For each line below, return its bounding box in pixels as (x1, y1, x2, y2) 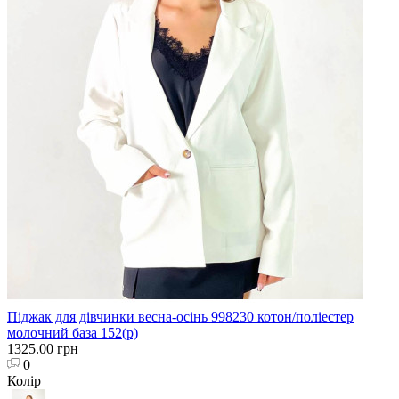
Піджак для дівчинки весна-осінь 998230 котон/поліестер (7, 308, 354, 324)
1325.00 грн (7, 340, 78, 356)
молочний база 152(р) (7, 324, 138, 340)
